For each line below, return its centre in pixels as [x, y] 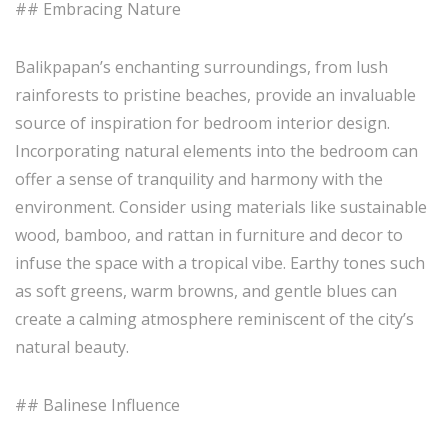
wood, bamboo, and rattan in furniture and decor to [209, 235]
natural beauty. [72, 347]
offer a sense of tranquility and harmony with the [199, 179]
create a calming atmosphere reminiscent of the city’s [214, 319]
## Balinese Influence [97, 405]
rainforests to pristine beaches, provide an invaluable [215, 95]
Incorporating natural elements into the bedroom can [216, 151]
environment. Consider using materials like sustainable [221, 207]
